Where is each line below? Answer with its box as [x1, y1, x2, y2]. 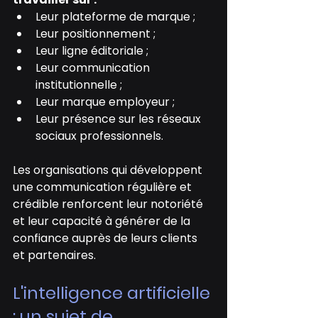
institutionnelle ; [35, 77, 122, 94]
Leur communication [35, 60, 153, 77]
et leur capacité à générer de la [13, 213, 193, 230]
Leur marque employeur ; [35, 94, 175, 111]
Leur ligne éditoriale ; [35, 43, 148, 60]
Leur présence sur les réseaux [35, 111, 204, 128]
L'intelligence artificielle [13, 281, 214, 305]
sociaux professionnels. [35, 128, 163, 145]
